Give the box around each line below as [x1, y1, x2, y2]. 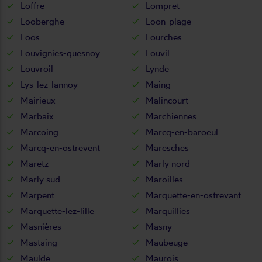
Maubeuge [146, 236, 188, 248]
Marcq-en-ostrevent [20, 142, 100, 153]
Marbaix [20, 110, 54, 122]
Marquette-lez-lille [20, 205, 94, 216]
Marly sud [20, 173, 60, 185]
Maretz [20, 157, 49, 169]
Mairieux [20, 94, 56, 106]
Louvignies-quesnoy [20, 47, 100, 58]
